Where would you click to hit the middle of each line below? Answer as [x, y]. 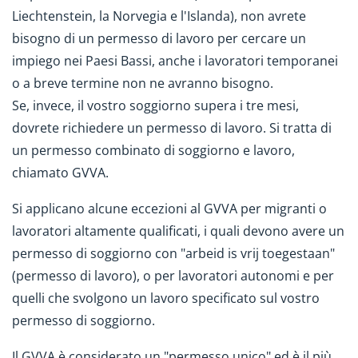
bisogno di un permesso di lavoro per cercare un [159, 39]
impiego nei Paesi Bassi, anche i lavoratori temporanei [175, 61]
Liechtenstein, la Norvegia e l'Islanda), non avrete [159, 16]
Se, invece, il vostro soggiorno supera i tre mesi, [155, 106]
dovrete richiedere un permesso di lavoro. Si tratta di [172, 128]
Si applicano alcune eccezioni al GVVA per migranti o [169, 209]
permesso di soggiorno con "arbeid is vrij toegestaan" [173, 254]
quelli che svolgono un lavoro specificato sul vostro [166, 298]
